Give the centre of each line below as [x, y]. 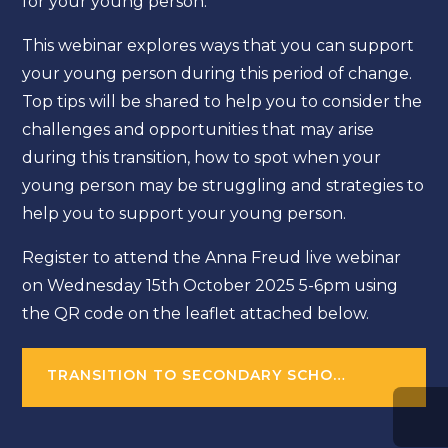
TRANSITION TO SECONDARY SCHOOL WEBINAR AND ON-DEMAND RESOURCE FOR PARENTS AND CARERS [339, 375]
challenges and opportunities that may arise [198, 129]
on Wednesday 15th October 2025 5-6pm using [210, 285]
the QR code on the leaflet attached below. [196, 313]
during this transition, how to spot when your [202, 157]
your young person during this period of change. [219, 73]
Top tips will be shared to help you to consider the [222, 101]
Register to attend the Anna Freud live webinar [212, 257]
